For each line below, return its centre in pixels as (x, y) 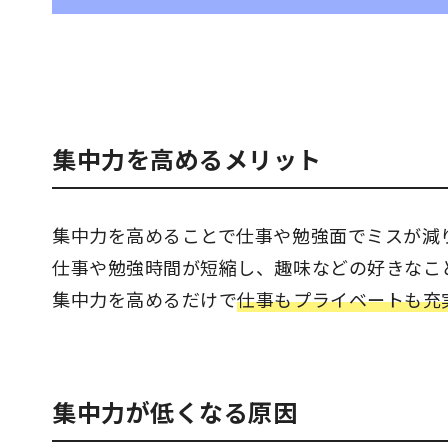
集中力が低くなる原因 (175, 411)
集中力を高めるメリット (187, 158)
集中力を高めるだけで (145, 299)
